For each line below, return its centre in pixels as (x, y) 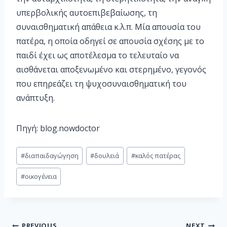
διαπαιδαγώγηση (51, 155)
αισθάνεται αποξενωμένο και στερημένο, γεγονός (111, 70)
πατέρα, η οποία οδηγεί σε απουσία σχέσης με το (110, 41)
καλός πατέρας (158, 155)
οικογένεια (41, 177)
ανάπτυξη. (35, 98)
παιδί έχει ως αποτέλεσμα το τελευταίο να (98, 55)
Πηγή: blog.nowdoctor (58, 128)
